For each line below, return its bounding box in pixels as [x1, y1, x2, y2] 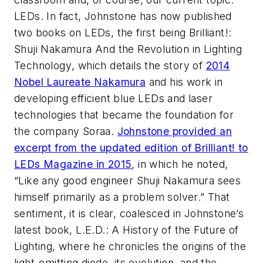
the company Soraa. [14, 124, 117, 137]
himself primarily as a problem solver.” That [14, 190, 230, 203]
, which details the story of [72, 59, 206, 72]
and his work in [146, 75, 223, 88]
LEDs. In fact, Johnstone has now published [14, 9, 232, 22]
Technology [14, 59, 72, 72]
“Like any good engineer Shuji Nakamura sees [14, 174, 241, 187]
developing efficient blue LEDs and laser [14, 92, 213, 104]
